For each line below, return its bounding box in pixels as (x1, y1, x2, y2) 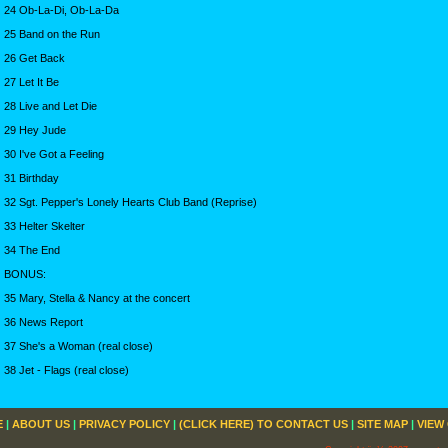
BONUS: (4, 267, 46, 280)
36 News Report (4, 315, 83, 328)
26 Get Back (4, 51, 65, 64)
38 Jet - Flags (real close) (4, 363, 129, 376)
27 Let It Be (4, 75, 59, 88)
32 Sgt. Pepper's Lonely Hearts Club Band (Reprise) (4, 195, 257, 208)
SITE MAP (357, 417, 408, 430)
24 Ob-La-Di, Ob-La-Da (4, 3, 119, 16)
